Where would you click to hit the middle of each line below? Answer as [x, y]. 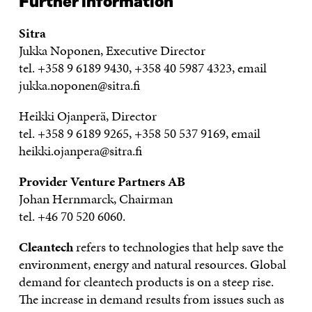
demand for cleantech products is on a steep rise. [146, 282]
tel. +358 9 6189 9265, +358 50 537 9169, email [139, 133]
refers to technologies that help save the [178, 247]
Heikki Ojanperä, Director [87, 116]
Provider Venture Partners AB [102, 181]
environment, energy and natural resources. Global [152, 264]
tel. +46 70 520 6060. [75, 216]
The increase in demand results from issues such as [151, 299]
